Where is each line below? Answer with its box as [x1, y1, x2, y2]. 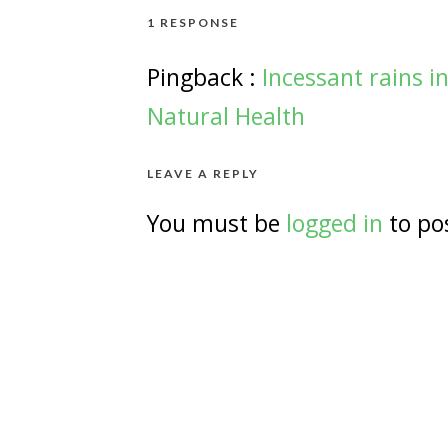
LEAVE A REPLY [147, 166, 259, 181]
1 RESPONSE [147, 15, 239, 30]
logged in [286, 207, 383, 239]
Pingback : [147, 61, 262, 93]
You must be [147, 207, 286, 239]
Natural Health [147, 100, 305, 132]
